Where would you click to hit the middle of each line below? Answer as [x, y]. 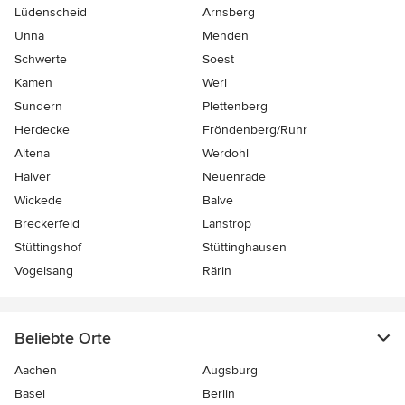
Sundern [38, 107]
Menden [226, 36]
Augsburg [230, 371]
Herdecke [42, 130]
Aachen [36, 371]
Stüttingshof [48, 248]
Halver [33, 177]
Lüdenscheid [51, 13]
